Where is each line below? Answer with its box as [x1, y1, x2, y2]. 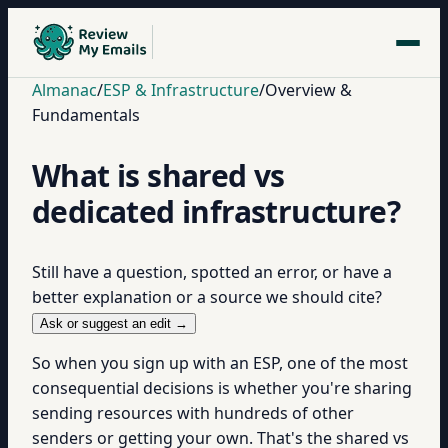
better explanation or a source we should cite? [32, 286, 382, 308]
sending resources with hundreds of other [32, 402, 354, 424]
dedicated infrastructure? [32, 191, 400, 232]
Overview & [265, 79, 352, 101]
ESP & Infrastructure [103, 79, 259, 101]
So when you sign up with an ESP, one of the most [32, 352, 408, 374]
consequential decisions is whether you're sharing [32, 377, 412, 399]
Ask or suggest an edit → [40, 316, 188, 331]
